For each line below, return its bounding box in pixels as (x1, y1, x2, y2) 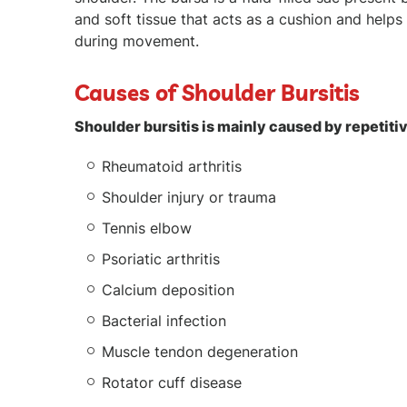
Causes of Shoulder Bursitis (74, 79, 360, 106)
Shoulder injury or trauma (102, 188, 276, 206)
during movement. (74, 32, 199, 50)
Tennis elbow (102, 219, 192, 237)
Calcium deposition (102, 281, 234, 299)
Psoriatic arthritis (102, 250, 220, 268)
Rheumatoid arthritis (102, 157, 242, 175)
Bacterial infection (102, 312, 226, 330)
